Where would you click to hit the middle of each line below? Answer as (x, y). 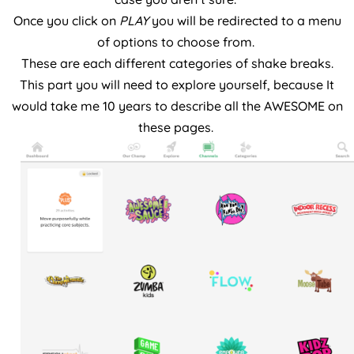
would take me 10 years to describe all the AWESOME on (177, 105)
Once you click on (66, 20)
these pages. (177, 127)
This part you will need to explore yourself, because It (177, 84)
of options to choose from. (177, 41)
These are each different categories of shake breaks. (177, 63)
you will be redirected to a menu (245, 20)
